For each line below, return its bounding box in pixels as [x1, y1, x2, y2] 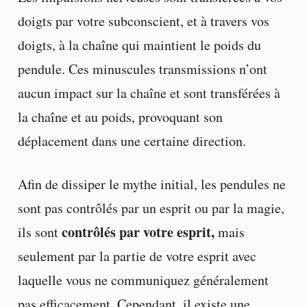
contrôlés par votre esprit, [61, 221, 214, 242]
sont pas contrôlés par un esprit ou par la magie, [17, 198, 284, 217]
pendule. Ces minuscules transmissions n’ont [17, 59, 267, 78]
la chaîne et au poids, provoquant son [17, 107, 223, 126]
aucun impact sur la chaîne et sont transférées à [17, 83, 280, 102]
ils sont [17, 222, 62, 241]
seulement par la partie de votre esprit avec [17, 246, 256, 265]
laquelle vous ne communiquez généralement [17, 270, 269, 289]
